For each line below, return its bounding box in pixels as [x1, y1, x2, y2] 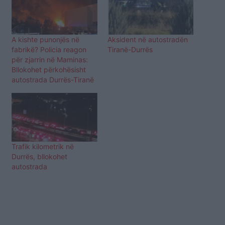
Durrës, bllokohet [12, 152, 67, 161]
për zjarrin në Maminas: [12, 55, 88, 64]
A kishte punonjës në [12, 35, 79, 44]
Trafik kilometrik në [12, 142, 74, 151]
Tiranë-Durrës [107, 45, 153, 54]
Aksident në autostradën [107, 35, 188, 44]
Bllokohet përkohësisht [12, 65, 86, 74]
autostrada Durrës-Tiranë [12, 75, 94, 84]
